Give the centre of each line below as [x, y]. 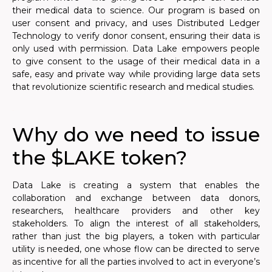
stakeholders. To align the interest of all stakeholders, [136, 224]
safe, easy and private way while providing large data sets [136, 74]
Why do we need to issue [136, 135]
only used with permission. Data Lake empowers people [136, 48]
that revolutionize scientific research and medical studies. [133, 87]
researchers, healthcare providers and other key [136, 211]
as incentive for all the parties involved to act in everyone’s [136, 262]
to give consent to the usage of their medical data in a [136, 61]
